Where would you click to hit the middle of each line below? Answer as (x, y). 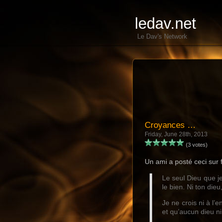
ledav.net (166, 24)
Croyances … (170, 125)
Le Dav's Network (162, 36)
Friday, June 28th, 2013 (176, 134)
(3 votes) (196, 145)
